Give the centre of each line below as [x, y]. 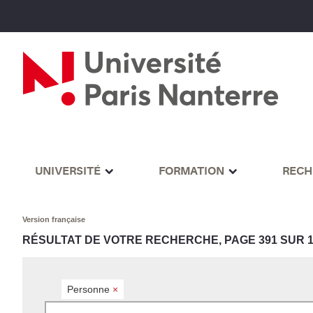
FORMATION [191, 171]
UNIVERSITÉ [67, 171]
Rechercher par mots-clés [93, 306]
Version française [54, 220]
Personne [90, 289]
